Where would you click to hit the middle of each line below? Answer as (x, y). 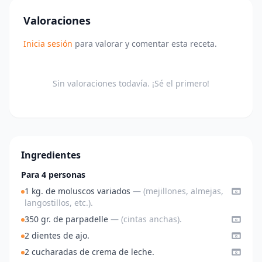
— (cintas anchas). (146, 219)
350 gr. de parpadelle (68, 219)
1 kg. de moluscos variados (79, 191)
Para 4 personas (53, 175)
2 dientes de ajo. (57, 236)
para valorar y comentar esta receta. (145, 44)
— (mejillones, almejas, (178, 191)
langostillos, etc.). (59, 203)
